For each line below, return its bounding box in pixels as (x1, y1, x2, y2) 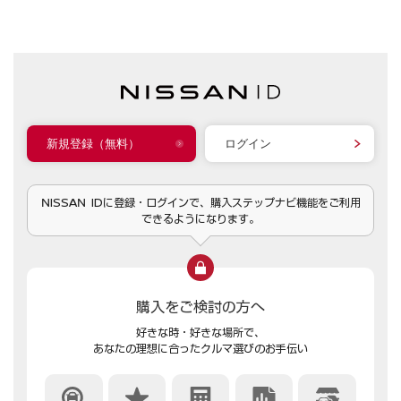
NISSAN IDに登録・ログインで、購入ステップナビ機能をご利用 (40, 196, 361, 208)
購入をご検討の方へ (135, 298, 266, 313)
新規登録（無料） (47, 136, 140, 151)
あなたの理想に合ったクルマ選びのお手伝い (93, 342, 308, 354)
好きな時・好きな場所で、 (136, 326, 265, 337)
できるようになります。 (141, 212, 260, 224)
